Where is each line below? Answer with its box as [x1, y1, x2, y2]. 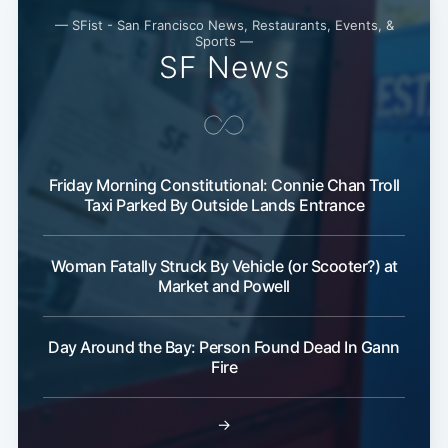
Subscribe [326, 114, 408, 135]
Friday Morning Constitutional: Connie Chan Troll [48, 174, 400, 195]
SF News [158, 48, 290, 85]
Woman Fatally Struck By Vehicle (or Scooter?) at [50, 255, 398, 276]
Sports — [195, 32, 253, 49]
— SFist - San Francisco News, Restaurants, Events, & [54, 16, 394, 33]
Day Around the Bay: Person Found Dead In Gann [48, 336, 400, 357]
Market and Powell [158, 275, 290, 296]
